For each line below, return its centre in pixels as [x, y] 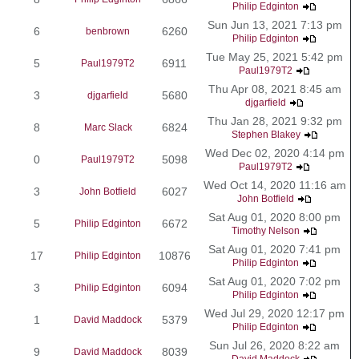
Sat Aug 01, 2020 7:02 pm [274, 281]
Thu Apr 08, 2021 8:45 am [274, 89]
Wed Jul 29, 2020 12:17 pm [274, 313]
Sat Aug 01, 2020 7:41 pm [274, 249]
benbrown [108, 31]
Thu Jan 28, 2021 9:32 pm [274, 121]
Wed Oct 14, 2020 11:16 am [274, 185]
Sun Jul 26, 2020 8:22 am [274, 345]
